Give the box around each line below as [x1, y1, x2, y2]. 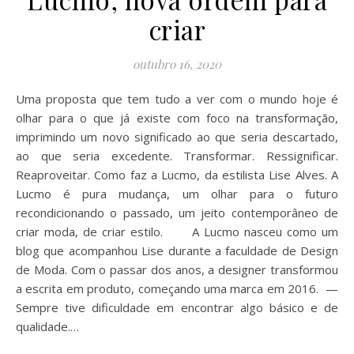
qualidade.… [16, 318, 79, 334]
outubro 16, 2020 [133, 55, 221, 72]
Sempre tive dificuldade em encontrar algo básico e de [16, 299, 338, 315]
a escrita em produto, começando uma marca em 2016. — [16, 280, 338, 296]
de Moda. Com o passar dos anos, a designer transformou [16, 261, 338, 277]
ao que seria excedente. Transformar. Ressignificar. [16, 147, 338, 164]
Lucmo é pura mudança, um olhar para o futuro [16, 185, 338, 201]
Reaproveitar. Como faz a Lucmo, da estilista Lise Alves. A [16, 166, 338, 183]
